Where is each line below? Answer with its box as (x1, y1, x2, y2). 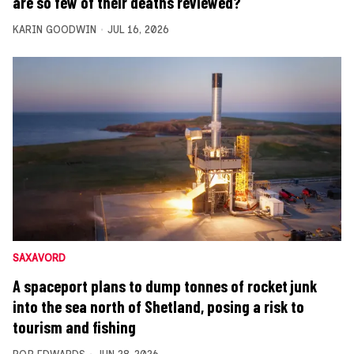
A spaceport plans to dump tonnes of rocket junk (13, 277, 317, 296)
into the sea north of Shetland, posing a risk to (13, 297, 304, 317)
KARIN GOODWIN (13, 23, 96, 36)
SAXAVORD (13, 252, 66, 265)
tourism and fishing (13, 318, 136, 337)
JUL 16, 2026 (107, 23, 169, 36)
